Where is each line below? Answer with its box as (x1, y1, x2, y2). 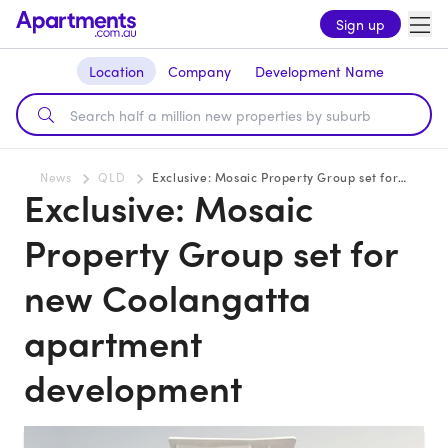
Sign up (336, 14, 385, 34)
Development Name (254, 61, 384, 81)
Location (88, 61, 144, 81)
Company (167, 61, 231, 81)
